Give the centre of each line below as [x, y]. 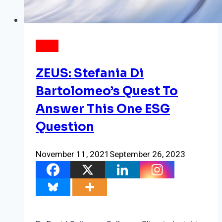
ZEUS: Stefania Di [90, 74]
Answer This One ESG [103, 109]
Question [65, 127]
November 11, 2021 [73, 155]
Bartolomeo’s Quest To [107, 91]
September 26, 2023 [147, 155]
